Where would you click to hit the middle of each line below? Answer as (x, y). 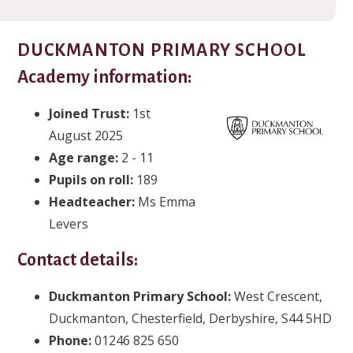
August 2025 (86, 135)
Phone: (71, 340)
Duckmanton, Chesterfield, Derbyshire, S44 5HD (191, 318)
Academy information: (106, 77)
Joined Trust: (91, 113)
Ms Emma (167, 201)
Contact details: (78, 260)
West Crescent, (277, 296)
